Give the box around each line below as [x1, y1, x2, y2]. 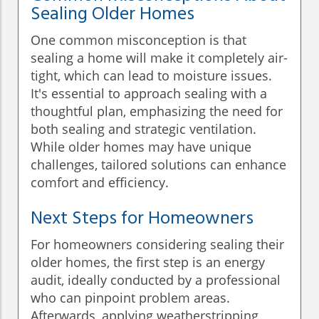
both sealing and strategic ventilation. [31, 120, 256, 138]
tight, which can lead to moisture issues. [31, 67, 272, 85]
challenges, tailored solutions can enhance [31, 156, 286, 174]
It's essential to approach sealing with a [31, 85, 267, 103]
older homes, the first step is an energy [31, 253, 265, 271]
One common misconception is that [31, 31, 246, 49]
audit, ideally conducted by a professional [31, 271, 281, 289]
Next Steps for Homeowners [31, 204, 253, 234]
